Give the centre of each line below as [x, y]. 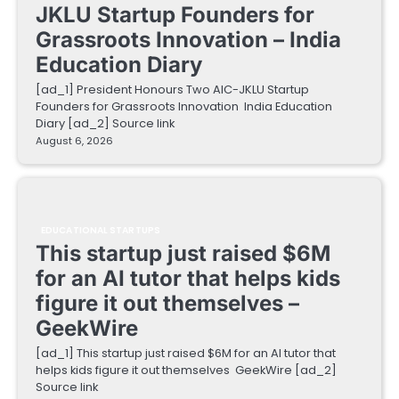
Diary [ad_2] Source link [105, 124]
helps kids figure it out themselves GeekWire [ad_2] [186, 370]
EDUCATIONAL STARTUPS [101, 231]
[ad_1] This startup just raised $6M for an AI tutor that [186, 354]
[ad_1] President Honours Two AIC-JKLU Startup [172, 90]
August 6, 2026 [74, 141]
